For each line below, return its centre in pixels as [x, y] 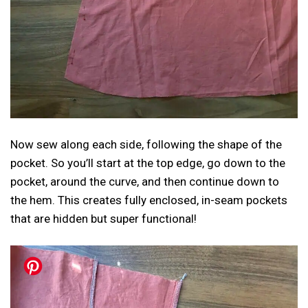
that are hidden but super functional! [103, 218]
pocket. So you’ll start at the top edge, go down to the [148, 163]
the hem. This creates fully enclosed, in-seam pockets [149, 200]
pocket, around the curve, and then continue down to [145, 181]
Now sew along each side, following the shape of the [146, 144]
